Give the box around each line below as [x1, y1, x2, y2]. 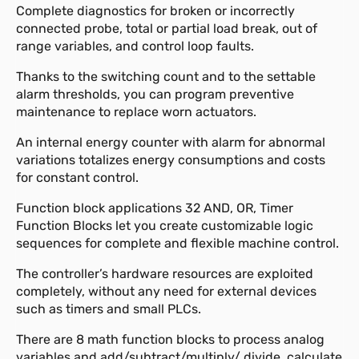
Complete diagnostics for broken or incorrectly [16, 2, 295, 18]
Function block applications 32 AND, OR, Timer [16, 200, 293, 216]
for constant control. [16, 169, 139, 185]
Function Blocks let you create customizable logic [16, 217, 313, 233]
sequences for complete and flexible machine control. [16, 235, 339, 251]
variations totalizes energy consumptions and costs [16, 151, 325, 167]
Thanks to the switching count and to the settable [16, 68, 316, 84]
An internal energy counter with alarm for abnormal [16, 134, 325, 150]
